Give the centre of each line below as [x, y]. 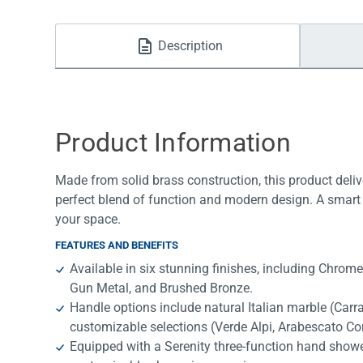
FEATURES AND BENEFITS [117, 246]
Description [190, 45]
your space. [88, 220]
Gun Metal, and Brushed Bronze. [162, 288]
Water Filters [113, 24]
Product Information [173, 143]
